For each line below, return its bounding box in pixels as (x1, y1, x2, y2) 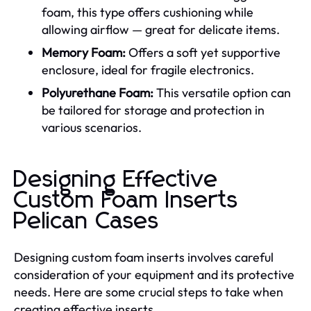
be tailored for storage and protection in (42, 101, 264, 118)
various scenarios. (42, 119, 142, 135)
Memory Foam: (42, 44, 126, 60)
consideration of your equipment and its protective (14, 266, 294, 283)
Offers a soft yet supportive (126, 44, 280, 60)
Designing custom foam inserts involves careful (14, 249, 274, 265)
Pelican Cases (14, 209, 160, 233)
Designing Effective (14, 167, 219, 192)
